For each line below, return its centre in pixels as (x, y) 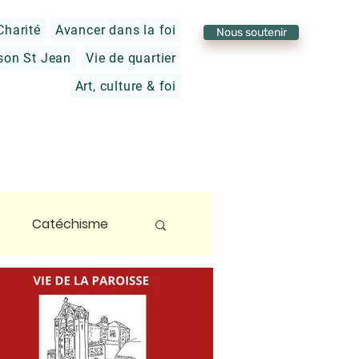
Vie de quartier (131, 58)
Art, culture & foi (125, 86)
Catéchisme (70, 224)
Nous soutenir (251, 32)
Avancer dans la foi (115, 30)
